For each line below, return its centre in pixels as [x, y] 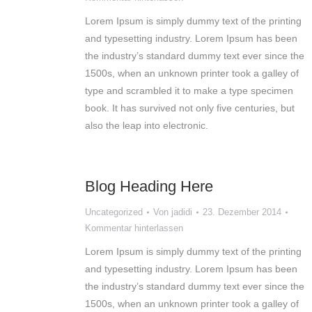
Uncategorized [114, 212]
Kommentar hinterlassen [134, 228]
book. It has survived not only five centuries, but [190, 108]
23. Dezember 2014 [242, 212]
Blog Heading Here [149, 186]
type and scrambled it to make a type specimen [189, 91]
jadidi [182, 212]
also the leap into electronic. [147, 125]
